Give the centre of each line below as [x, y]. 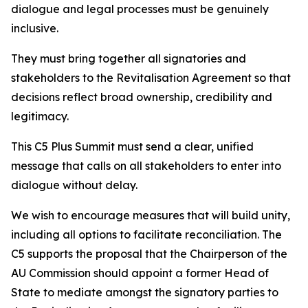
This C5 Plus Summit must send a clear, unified [132, 146]
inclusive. [35, 28]
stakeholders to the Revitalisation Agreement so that [151, 78]
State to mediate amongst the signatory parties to [145, 292]
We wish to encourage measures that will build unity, [151, 215]
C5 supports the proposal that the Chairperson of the [149, 254]
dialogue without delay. [74, 185]
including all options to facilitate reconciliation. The [146, 234]
